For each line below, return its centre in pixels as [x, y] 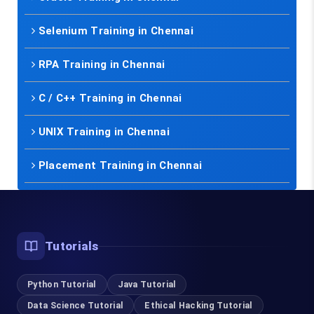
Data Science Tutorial [76, 305]
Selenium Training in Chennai [116, 31]
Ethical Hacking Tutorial [199, 305]
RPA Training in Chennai [102, 64]
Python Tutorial [62, 284]
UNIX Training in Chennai [104, 132]
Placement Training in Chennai [120, 165]
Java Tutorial [147, 284]
